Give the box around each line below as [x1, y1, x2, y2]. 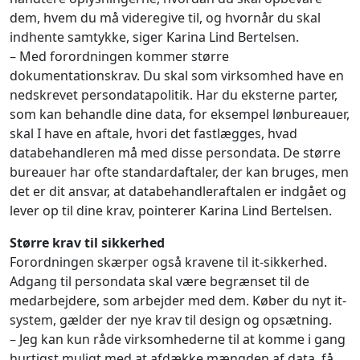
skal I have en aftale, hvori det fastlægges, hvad [10, 125, 297, 142]
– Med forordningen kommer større [10, 47, 229, 65]
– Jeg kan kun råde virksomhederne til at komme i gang [10, 330, 346, 348]
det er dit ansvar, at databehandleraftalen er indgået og [10, 182, 346, 200]
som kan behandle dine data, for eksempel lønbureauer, [10, 105, 350, 123]
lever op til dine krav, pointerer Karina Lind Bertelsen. [10, 202, 335, 219]
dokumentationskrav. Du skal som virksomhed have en [10, 67, 344, 84]
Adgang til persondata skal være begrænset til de [10, 272, 309, 290]
